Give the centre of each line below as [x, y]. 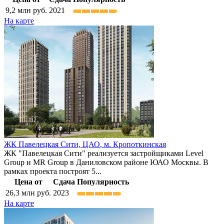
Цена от [28, 182]
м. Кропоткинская [135, 144]
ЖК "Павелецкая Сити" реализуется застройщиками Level [104, 153]
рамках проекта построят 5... [53, 171]
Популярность [103, 182]
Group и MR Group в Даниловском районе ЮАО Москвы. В [106, 162]
